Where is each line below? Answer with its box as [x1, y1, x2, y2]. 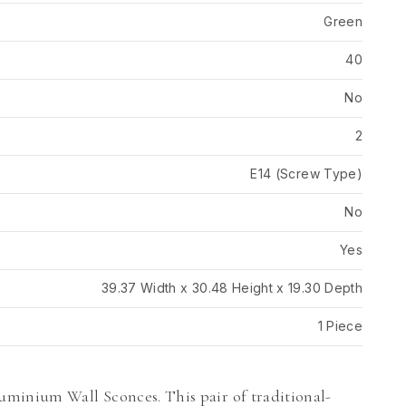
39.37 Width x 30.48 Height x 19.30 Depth [101, 280, 362, 295]
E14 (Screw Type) [250, 166, 362, 181]
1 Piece [317, 318, 362, 333]
